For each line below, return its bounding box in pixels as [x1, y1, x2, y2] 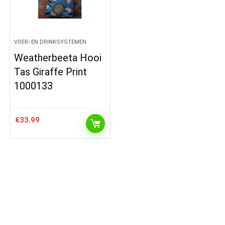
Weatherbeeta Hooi [14, 51, 102, 64]
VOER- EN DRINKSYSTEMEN [14, 38, 87, 45]
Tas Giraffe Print [14, 65, 87, 78]
